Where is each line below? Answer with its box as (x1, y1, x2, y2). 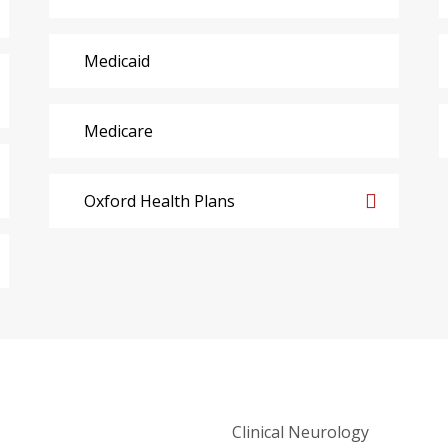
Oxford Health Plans (83, 190, 235, 213)
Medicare (83, 120, 153, 143)
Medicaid (83, 50, 150, 73)
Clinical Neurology (231, 421, 369, 444)
